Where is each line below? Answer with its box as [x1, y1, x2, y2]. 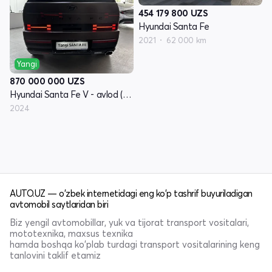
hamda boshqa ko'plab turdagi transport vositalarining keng [10, 238, 260, 250]
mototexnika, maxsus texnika [10, 227, 133, 239]
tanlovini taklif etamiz [10, 249, 101, 261]
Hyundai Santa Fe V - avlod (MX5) [122, 88, 132, 100]
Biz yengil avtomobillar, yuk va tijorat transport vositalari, [10, 216, 249, 228]
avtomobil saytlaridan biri [10, 198, 108, 210]
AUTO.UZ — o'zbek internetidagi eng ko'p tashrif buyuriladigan [10, 187, 253, 199]
